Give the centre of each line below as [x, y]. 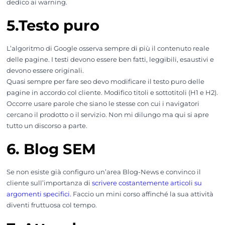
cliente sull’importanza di [49, 183]
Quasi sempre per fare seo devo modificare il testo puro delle [105, 82]
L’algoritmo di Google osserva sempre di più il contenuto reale [108, 49]
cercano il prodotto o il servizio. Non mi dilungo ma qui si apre [107, 115]
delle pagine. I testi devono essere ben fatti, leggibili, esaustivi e [110, 60]
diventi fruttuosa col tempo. [51, 205]
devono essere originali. [45, 71]
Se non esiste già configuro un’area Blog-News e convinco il [103, 172]
